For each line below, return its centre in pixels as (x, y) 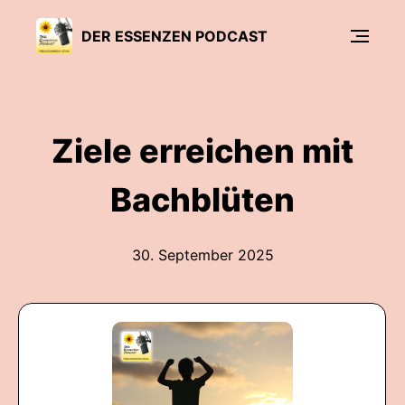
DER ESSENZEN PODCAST (174, 36)
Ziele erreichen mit (202, 151)
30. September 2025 (202, 255)
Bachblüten (202, 200)
